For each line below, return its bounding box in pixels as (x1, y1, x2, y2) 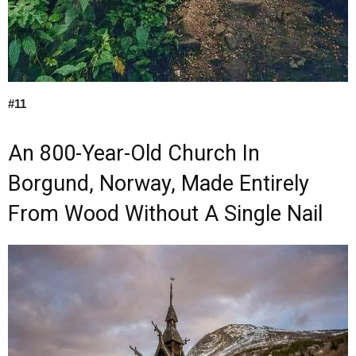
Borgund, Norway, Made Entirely (8, 171, 309, 197)
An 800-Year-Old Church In (8, 141, 260, 167)
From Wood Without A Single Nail (8, 201, 323, 227)
